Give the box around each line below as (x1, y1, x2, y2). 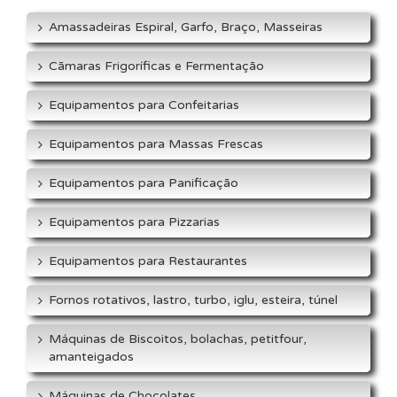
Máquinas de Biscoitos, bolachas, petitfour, (49, 331, 307, 346)
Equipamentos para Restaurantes (49, 253, 247, 269)
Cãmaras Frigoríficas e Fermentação (49, 58, 264, 74)
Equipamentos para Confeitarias (49, 97, 239, 113)
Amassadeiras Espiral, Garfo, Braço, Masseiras (49, 19, 323, 35)
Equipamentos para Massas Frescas (49, 136, 263, 152)
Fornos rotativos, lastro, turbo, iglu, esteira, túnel (49, 292, 338, 307)
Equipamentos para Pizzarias (49, 214, 220, 230)
